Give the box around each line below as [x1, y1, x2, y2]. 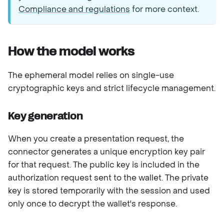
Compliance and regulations [18, 3, 130, 14]
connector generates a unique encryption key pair [8, 146, 205, 157]
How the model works [8, 44, 134, 58]
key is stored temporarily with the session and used [8, 185, 210, 196]
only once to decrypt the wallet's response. [8, 198, 177, 209]
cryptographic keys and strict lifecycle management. [8, 82, 215, 93]
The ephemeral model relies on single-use [8, 69, 174, 80]
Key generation [8, 110, 82, 122]
